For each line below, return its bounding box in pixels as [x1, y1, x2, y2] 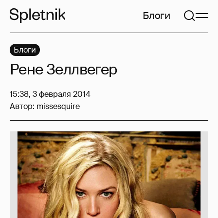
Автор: [10, 101, 36, 111]
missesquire [36, 101, 80, 111]
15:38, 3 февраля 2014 [10, 89, 91, 99]
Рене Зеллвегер [10, 60, 117, 79]
